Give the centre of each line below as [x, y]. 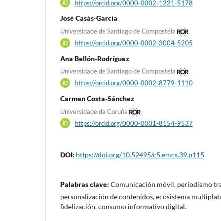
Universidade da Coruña [94, 111]
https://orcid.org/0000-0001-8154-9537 [134, 123]
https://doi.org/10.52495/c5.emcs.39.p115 [140, 155]
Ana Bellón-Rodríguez [95, 58]
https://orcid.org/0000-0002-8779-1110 [134, 83]
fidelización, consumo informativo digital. [123, 207]
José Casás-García [89, 18]
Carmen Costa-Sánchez [97, 99]
